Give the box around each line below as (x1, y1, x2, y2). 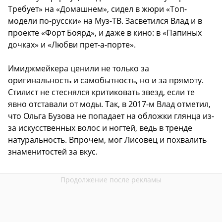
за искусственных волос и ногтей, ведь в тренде (8, 122, 192, 134)
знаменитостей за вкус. (8, 146, 98, 158)
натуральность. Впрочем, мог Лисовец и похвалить (8, 134, 207, 146)
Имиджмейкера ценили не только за (8, 63, 149, 74)
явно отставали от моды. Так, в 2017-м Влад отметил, (8, 99, 211, 110)
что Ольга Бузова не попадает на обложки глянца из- (8, 111, 214, 122)
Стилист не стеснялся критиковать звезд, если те (8, 87, 195, 98)
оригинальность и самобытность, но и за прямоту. (8, 75, 204, 86)
